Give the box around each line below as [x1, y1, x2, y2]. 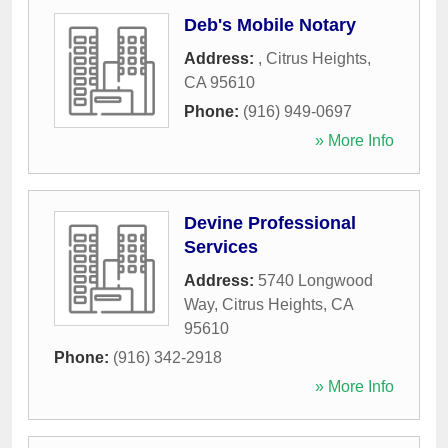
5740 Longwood [258, 272, 373, 290]
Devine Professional [184, 213, 356, 234]
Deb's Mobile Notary [184, 15, 356, 36]
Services [184, 237, 258, 258]
